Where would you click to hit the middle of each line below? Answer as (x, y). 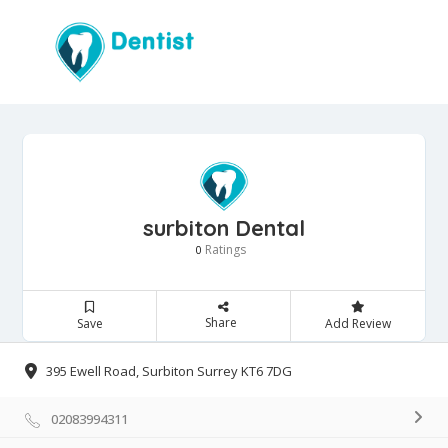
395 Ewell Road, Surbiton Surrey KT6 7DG (169, 371)
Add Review (357, 324)
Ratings (224, 250)
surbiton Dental (224, 228)
